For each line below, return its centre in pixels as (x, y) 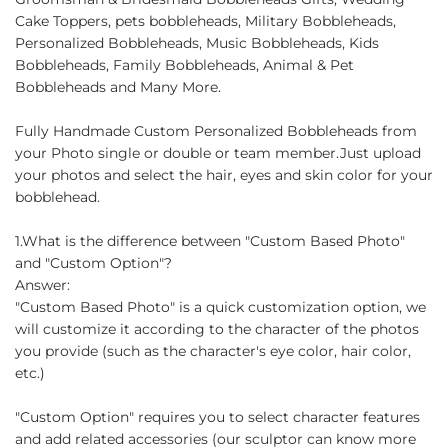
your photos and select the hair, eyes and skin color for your (224, 174)
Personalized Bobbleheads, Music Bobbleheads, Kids (197, 42)
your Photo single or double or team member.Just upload (218, 152)
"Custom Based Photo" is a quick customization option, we (220, 306)
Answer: (42, 284)
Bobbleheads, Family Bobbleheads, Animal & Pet (184, 64)
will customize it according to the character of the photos (217, 328)
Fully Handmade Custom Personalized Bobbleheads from (216, 130)
